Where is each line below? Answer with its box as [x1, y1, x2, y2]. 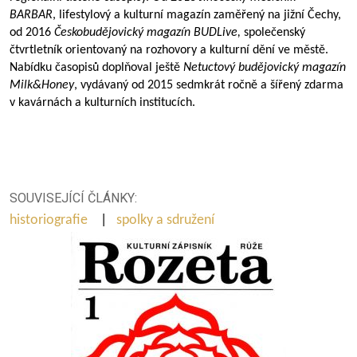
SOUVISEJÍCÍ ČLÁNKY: [10, 190, 137, 206]
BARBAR [10, 9, 53, 22]
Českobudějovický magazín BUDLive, [54, 26, 241, 39]
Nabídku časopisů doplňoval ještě [10, 61, 183, 74]
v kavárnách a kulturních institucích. [10, 96, 195, 109]
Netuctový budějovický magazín [183, 61, 346, 74]
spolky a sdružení [116, 213, 218, 228]
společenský [241, 26, 305, 39]
